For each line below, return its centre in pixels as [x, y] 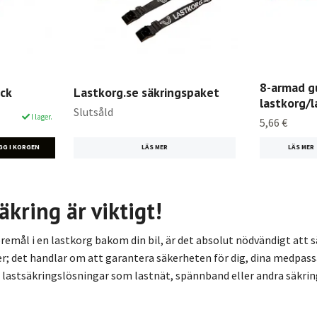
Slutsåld [93, 112]
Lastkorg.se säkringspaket [146, 93]
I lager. [41, 116]
